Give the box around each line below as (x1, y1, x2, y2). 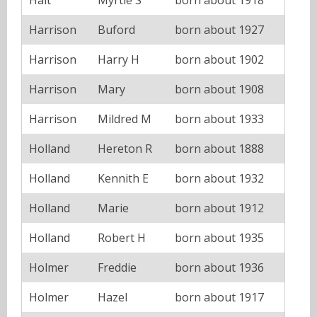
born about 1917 (175, 289, 264, 305)
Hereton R (98, 140, 152, 156)
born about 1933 (175, 110, 264, 127)
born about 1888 (175, 140, 264, 156)
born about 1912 (175, 200, 264, 216)
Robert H (98, 229, 146, 246)
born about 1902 (175, 51, 264, 67)
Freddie (98, 259, 137, 275)
